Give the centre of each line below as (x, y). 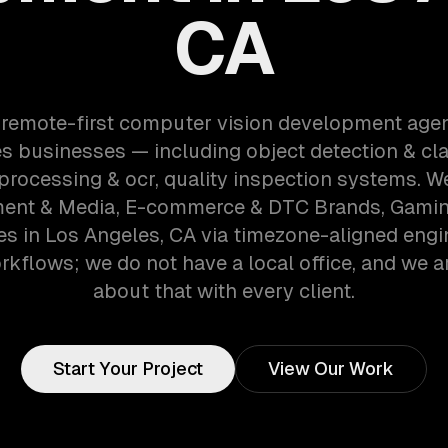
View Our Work (331, 368)
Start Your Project (128, 368)
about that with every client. (224, 291)
